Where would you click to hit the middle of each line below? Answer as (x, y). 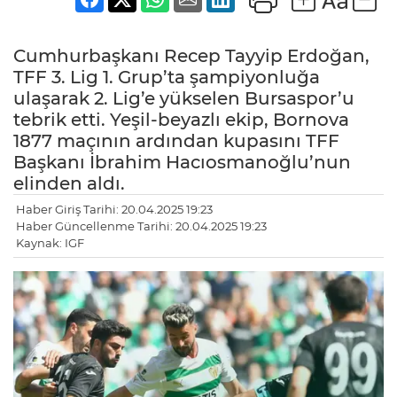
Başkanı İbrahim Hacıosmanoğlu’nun (182, 163)
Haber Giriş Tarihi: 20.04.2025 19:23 (114, 210)
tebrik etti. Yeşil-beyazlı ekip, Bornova (181, 120)
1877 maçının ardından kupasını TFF (176, 141)
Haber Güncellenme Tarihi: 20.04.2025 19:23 (141, 226)
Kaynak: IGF (50, 243)
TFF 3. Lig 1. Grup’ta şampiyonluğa (167, 78)
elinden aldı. (69, 184)
